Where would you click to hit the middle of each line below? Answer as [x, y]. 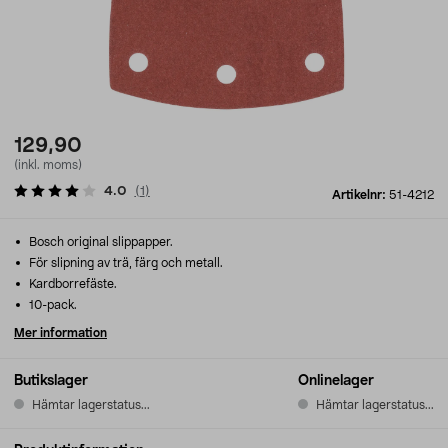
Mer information [60, 333]
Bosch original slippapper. [99, 242]
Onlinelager [336, 381]
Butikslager [51, 381]
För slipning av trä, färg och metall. [124, 263]
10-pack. [51, 305]
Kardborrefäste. [71, 284]
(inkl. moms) [48, 165]
